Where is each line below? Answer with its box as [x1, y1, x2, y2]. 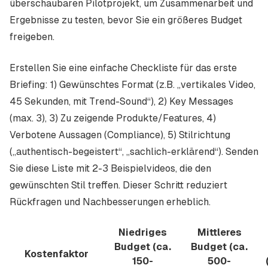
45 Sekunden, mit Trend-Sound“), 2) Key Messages [10, 96, 233, 107]
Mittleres [197, 227, 242, 238]
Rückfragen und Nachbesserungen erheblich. [10, 196, 211, 208]
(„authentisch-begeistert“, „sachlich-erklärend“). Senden [10, 146, 258, 157]
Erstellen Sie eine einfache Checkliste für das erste [10, 62, 237, 74]
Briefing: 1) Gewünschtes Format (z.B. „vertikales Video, [10, 79, 255, 90]
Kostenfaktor [25, 248, 89, 260]
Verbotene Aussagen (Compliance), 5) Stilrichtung [10, 129, 230, 141]
